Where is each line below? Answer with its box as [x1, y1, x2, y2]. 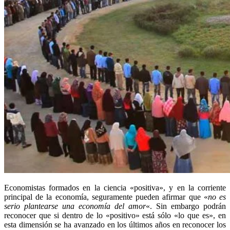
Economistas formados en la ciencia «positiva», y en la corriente [4, 183, 226, 192]
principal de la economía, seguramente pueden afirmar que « [4, 192, 208, 201]
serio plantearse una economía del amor [4, 201, 146, 210]
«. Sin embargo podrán [146, 201, 226, 210]
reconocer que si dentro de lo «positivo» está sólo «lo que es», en [4, 210, 226, 220]
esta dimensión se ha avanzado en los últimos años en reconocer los [4, 220, 226, 229]
